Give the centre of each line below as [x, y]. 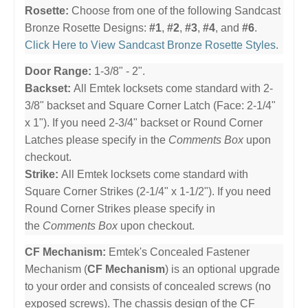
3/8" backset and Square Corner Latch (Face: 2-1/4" [150, 105]
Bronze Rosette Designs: [87, 27]
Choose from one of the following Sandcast [175, 10]
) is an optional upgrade [222, 269]
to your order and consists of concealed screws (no [148, 286]
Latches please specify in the [97, 140]
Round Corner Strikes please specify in [120, 208]
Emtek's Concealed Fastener [178, 252]
